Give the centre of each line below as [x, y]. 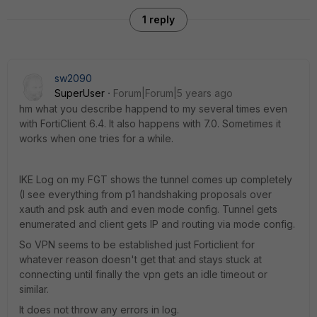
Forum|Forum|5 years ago [173, 93]
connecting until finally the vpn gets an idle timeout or [143, 274]
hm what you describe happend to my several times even [153, 109]
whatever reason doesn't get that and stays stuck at [140, 259]
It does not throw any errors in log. [99, 310]
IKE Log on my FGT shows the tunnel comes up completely [156, 179]
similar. [34, 289]
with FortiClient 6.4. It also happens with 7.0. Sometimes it [150, 123]
